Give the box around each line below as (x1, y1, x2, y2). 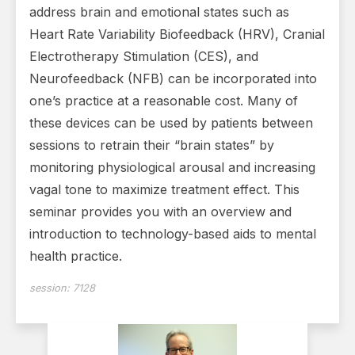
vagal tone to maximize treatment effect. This (29, 181, 300, 198)
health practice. (29, 248, 126, 265)
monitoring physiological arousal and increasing (29, 159, 315, 176)
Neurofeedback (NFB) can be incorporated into (29, 71, 317, 87)
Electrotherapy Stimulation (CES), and (29, 48, 258, 65)
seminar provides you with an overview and (29, 204, 292, 220)
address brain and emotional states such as (29, 4, 289, 21)
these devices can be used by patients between (29, 115, 313, 132)
